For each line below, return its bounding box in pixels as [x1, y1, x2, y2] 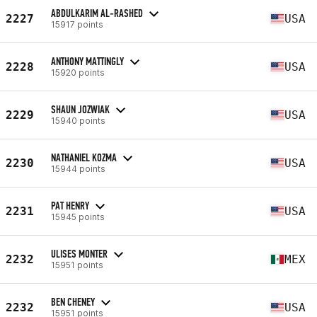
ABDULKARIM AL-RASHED [51, 6, 143, 20]
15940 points [51, 115, 105, 126]
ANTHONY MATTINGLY [51, 54, 124, 68]
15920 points [51, 67, 105, 78]
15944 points [51, 163, 105, 174]
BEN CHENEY [51, 294, 95, 309]
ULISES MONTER [51, 246, 108, 260]
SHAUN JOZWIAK [51, 102, 110, 116]
